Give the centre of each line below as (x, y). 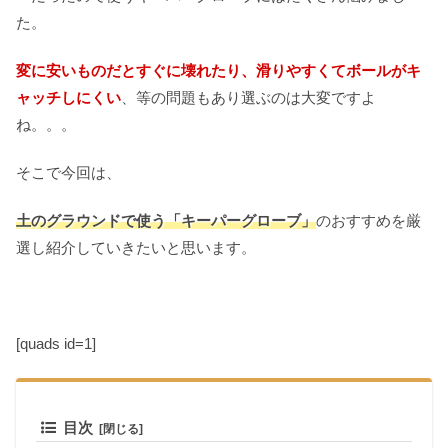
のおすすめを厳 (368, 220)
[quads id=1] (56, 343)
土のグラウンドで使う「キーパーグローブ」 (166, 220)
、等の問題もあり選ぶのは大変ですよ (248, 97)
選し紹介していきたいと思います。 (136, 247)
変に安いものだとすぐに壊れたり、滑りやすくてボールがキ (218, 70)
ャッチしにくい (68, 97)
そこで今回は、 (68, 172)
